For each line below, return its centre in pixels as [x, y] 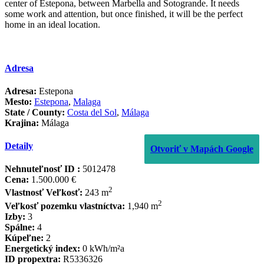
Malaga [87, 101]
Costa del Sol [92, 112]
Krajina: [22, 123]
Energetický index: [42, 249]
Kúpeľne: [24, 238]
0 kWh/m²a [102, 249]
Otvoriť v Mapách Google [202, 148]
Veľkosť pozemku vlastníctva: [65, 206]
